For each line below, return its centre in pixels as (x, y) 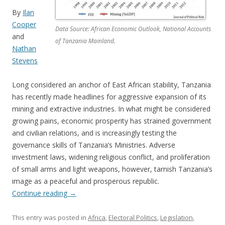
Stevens (25, 61)
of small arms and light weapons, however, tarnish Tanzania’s (112, 169)
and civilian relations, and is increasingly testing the (94, 133)
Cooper (24, 25)
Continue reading (41, 193)
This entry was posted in (50, 218)
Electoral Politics (133, 218)
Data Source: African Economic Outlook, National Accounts (133, 29)
